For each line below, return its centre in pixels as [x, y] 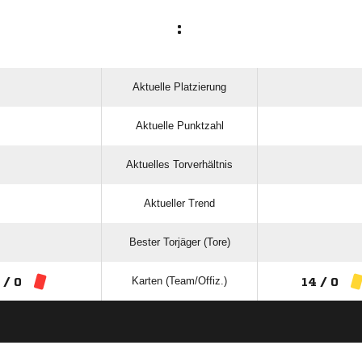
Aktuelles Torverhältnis [179, 164]
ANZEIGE [181, 334]
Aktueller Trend [179, 203]
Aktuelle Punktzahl [179, 126]
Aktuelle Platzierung [179, 87]
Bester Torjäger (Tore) [179, 242]
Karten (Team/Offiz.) [179, 281]
